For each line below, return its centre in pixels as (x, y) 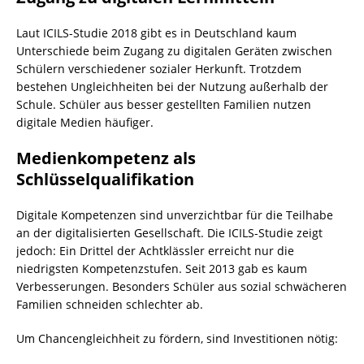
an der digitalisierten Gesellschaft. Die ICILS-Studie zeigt (169, 233)
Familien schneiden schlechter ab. (110, 304)
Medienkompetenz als (106, 158)
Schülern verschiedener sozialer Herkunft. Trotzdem (159, 69)
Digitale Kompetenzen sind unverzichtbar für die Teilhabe (175, 215)
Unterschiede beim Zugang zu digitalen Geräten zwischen (174, 51)
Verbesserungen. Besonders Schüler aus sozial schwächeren (182, 286)
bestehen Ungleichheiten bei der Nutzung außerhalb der (172, 87)
